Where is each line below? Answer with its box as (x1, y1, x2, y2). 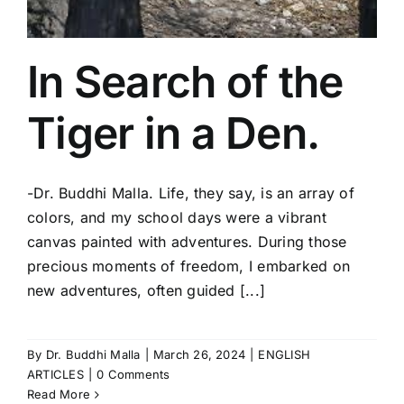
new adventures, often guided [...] (27, 281, 266, 300)
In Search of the (27, 55, 344, 109)
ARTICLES (27, 367, 84, 382)
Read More (27, 387, 91, 402)
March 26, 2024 (152, 347, 246, 363)
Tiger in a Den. (27, 106, 320, 161)
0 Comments (96, 367, 170, 382)
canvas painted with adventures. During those (27, 233, 347, 252)
